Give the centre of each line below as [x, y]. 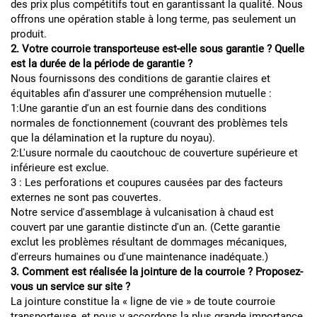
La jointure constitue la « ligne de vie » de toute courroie [143, 301]
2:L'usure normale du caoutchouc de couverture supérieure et [154, 152]
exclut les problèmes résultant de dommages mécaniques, [149, 242]
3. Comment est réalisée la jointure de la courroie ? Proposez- [157, 271]
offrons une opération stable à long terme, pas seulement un [153, 19]
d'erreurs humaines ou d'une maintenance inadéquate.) [139, 257]
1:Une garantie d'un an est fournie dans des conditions [139, 108]
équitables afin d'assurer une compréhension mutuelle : [141, 93]
